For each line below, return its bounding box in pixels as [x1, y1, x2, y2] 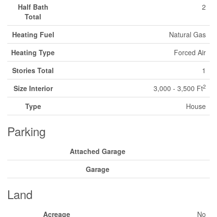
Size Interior [13, 83, 53, 93]
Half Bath [17, 2, 48, 12]
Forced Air [174, 47, 206, 57]
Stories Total [12, 65, 54, 75]
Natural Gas [169, 30, 206, 39]
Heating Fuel [12, 30, 54, 39]
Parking [7, 123, 46, 139]
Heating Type [11, 47, 55, 57]
